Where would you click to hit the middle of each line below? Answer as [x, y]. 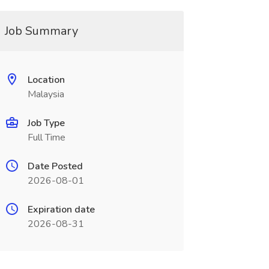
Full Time [46, 138]
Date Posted [55, 166]
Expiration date [61, 210]
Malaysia [46, 94]
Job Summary [41, 31]
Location [46, 80]
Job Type [46, 123]
